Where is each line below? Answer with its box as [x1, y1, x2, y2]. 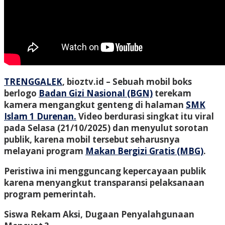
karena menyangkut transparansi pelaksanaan [4, 176, 204, 188]
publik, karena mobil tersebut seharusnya [4, 133, 180, 145]
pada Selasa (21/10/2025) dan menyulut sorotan [4, 122, 208, 134]
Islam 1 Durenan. [4, 110, 76, 122]
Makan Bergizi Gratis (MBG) [85, 145, 203, 157]
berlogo [4, 87, 39, 99]
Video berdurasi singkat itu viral [76, 110, 214, 122]
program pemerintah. [4, 188, 96, 200]
